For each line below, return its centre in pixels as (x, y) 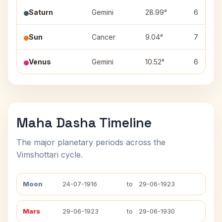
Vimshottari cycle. (50, 155)
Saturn (41, 12)
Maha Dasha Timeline (84, 123)
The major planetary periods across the (91, 142)
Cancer (104, 37)
